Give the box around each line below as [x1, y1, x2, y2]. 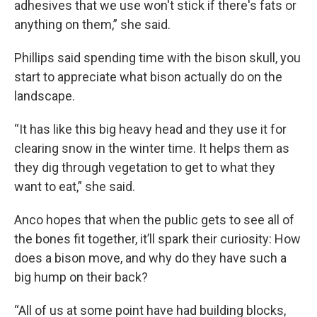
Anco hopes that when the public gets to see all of [14, 212, 294, 228]
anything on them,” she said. [14, 17, 171, 33]
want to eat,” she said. [14, 179, 135, 195]
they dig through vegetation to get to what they [14, 160, 275, 175]
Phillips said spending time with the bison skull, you [14, 50, 301, 66]
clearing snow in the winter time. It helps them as [14, 141, 289, 156]
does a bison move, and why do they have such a [14, 250, 287, 266]
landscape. [14, 88, 75, 104]
